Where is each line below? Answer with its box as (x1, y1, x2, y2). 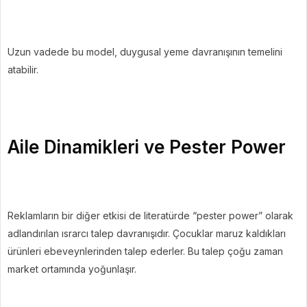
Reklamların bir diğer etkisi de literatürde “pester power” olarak (8, 209, 293, 221)
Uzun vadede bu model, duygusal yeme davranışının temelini (8, 45, 282, 58)
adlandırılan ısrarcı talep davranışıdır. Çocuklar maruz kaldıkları (8, 227, 286, 239)
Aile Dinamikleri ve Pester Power (8, 136, 286, 158)
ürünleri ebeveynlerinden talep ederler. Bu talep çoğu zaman (8, 245, 283, 257)
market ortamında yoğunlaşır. (8, 262, 136, 275)
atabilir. (8, 63, 38, 75)
